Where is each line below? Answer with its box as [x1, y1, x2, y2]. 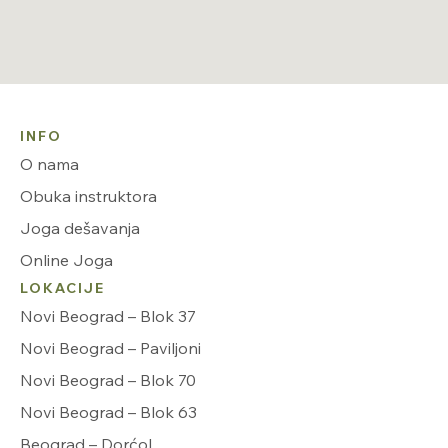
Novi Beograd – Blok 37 [20, 305, 196, 326]
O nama [20, 153, 79, 174]
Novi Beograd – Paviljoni [20, 337, 201, 358]
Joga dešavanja [20, 217, 140, 238]
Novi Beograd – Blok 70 [20, 369, 196, 390]
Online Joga [20, 249, 113, 270]
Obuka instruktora [20, 185, 157, 206]
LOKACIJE [20, 278, 105, 297]
